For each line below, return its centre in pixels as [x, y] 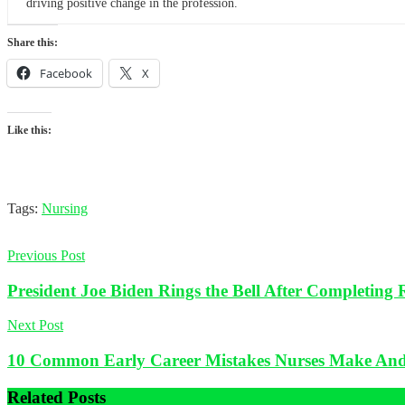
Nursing [65, 209]
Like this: [29, 131]
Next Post [35, 325]
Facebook [66, 74]
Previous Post [46, 256]
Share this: [33, 43]
